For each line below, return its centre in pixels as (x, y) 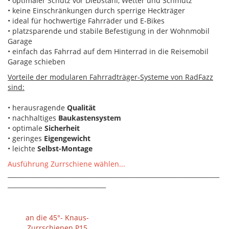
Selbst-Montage (65, 149)
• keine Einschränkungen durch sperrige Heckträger (96, 11)
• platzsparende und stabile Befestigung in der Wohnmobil (109, 31)
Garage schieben (37, 62)
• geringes (26, 139)
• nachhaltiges (33, 118)
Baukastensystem (90, 118)
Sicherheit (62, 128)
